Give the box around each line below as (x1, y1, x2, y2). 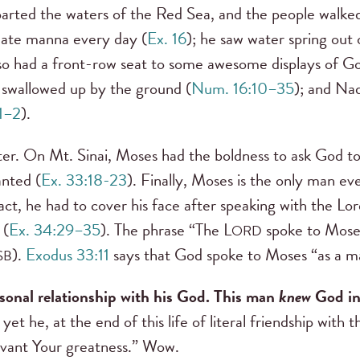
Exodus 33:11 (26, 242, 109, 268)
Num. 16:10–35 (191, 76, 294, 102)
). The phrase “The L (100, 217, 231, 243)
